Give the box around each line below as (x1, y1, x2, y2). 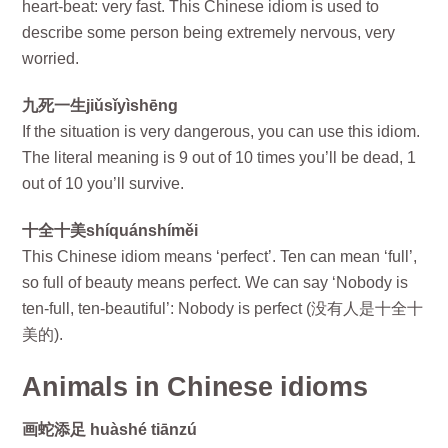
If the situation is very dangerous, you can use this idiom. (22, 122, 421, 140)
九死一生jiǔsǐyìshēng (22, 96, 179, 114)
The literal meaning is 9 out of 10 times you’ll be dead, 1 (22, 148, 417, 166)
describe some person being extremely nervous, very (22, 24, 396, 42)
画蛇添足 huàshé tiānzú (22, 421, 198, 439)
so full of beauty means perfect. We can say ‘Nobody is (22, 273, 409, 291)
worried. (22, 50, 80, 68)
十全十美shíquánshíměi (22, 221, 199, 239)
